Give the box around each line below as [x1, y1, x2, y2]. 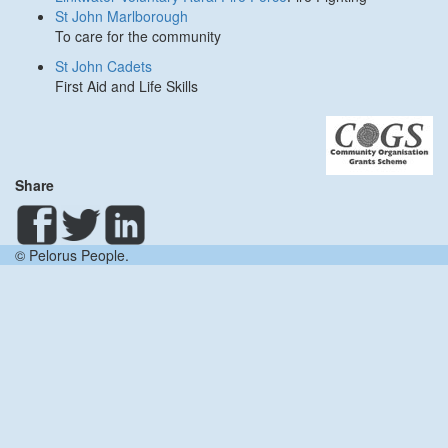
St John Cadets [55, 55, 152, 76]
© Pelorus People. [15, 244, 129, 265]
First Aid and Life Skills [55, 75, 198, 96]
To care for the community [55, 25, 221, 46]
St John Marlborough [55, 5, 188, 26]
